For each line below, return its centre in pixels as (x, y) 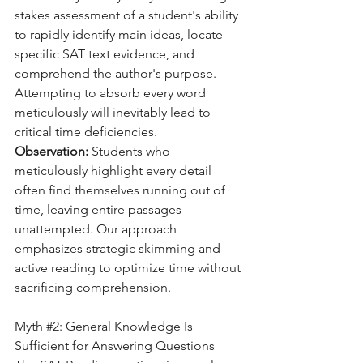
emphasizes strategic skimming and (119, 249)
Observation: (51, 152)
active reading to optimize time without (129, 268)
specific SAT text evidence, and (106, 54)
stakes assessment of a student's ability (128, 15)
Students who (131, 152)
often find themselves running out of (122, 190)
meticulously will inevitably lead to (114, 113)
